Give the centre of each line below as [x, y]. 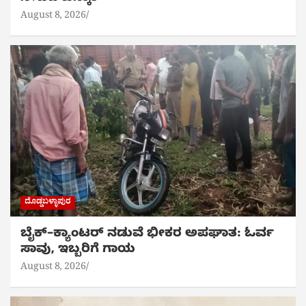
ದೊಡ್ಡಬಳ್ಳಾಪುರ [48, 203]
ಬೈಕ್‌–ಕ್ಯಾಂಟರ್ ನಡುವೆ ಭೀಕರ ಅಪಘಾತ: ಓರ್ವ [147, 234]
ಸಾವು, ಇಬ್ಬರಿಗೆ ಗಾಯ [78, 250]
